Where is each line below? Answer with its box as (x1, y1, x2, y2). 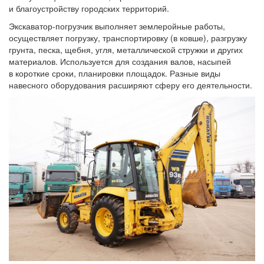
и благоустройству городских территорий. (9, 2, 169, 14)
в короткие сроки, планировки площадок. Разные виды (9, 67, 220, 79)
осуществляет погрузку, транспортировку (9, 32, 168, 44)
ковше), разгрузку (177, 32, 247, 44)
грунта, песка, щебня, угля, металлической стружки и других (9, 44, 243, 55)
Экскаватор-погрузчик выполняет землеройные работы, (9, 20, 225, 32)
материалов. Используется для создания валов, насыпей (9, 55, 231, 67)
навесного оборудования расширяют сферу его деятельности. (9, 79, 252, 91)
